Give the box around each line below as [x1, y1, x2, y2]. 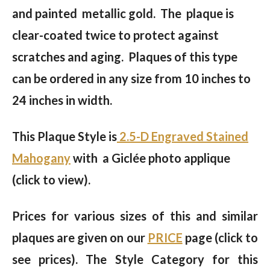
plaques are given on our [12, 230, 148, 245]
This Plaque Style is [12, 129, 117, 144]
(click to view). [12, 172, 90, 187]
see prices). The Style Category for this [12, 252, 258, 267]
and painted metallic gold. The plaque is [12, 6, 234, 21]
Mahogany [12, 151, 71, 166]
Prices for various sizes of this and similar [12, 209, 258, 224]
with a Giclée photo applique [71, 151, 230, 166]
